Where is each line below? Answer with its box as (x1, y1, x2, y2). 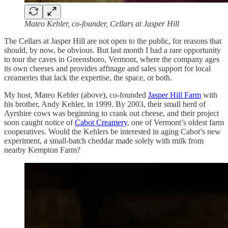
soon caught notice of (4, 118, 75, 127)
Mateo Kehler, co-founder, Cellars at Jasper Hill (24, 19, 179, 28)
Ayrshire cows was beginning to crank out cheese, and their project (4, 108, 219, 118)
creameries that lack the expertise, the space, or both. (4, 73, 172, 82)
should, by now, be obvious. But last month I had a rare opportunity (4, 45, 221, 54)
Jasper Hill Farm (148, 90, 201, 99)
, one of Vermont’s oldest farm (127, 118, 224, 127)
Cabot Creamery (75, 118, 127, 127)
